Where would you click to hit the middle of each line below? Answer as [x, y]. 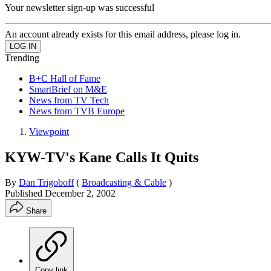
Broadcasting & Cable [124, 183]
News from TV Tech [69, 100]
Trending [22, 57]
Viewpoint [49, 131]
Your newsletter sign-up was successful [80, 7]
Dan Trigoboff [46, 183]
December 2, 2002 [80, 194]
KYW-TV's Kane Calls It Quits [102, 157]
